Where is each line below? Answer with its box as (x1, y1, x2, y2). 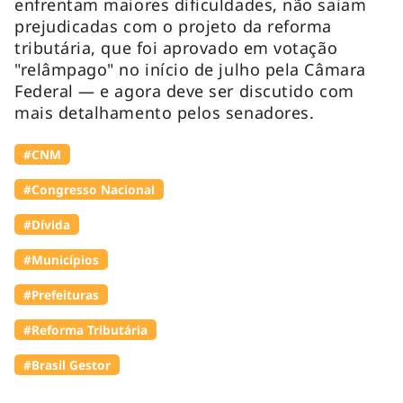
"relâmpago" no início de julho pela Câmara (14, 58, 366, 80)
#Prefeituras (23, 285, 99, 303)
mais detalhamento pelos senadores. (14, 101, 315, 123)
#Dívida (23, 215, 70, 233)
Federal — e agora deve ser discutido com (14, 79, 354, 102)
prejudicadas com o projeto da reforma (14, 14, 332, 37)
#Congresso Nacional (23, 180, 155, 198)
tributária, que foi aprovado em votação (14, 36, 338, 58)
